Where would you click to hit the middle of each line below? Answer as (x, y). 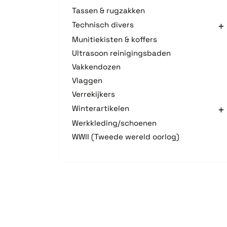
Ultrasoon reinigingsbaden (121, 53)
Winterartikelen (101, 108)
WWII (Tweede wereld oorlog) (126, 136)
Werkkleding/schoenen (114, 123)
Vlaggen (87, 80)
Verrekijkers (93, 94)
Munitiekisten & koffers (115, 39)
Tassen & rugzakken (108, 10)
